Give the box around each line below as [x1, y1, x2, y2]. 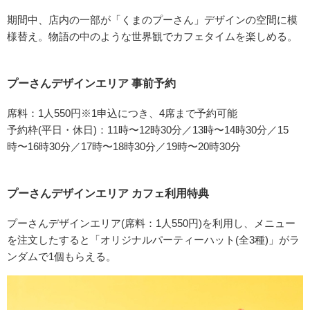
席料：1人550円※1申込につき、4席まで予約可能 [7, 107, 237, 120]
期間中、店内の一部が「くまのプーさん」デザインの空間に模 [7, 14, 298, 26]
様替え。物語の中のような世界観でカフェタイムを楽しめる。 [7, 30, 298, 43]
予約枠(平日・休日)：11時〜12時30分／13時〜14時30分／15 [7, 124, 289, 136]
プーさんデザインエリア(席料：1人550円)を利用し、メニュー [7, 217, 295, 230]
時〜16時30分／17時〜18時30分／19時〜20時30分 [7, 140, 241, 153]
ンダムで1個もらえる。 [7, 250, 116, 263]
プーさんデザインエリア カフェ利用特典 [7, 188, 209, 200]
